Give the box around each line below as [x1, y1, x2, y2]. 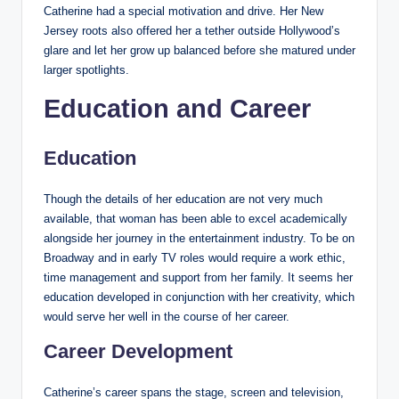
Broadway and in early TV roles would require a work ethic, [44, 250, 346, 265]
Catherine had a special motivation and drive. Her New [44, 4, 323, 18]
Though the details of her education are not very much [44, 191, 322, 206]
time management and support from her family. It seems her [44, 270, 353, 284]
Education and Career [44, 94, 311, 123]
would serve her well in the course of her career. [44, 309, 289, 323]
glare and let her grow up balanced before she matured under [44, 43, 355, 57]
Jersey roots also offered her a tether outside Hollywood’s [44, 23, 340, 37]
